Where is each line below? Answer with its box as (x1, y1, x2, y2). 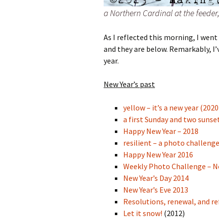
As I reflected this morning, (104, 32, 195, 43)
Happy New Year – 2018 (123, 126, 198, 136)
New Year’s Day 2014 (123, 173, 189, 183)
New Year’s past (104, 79, 155, 89)
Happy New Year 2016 (123, 150, 193, 160)
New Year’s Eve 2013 (123, 185, 188, 195)
